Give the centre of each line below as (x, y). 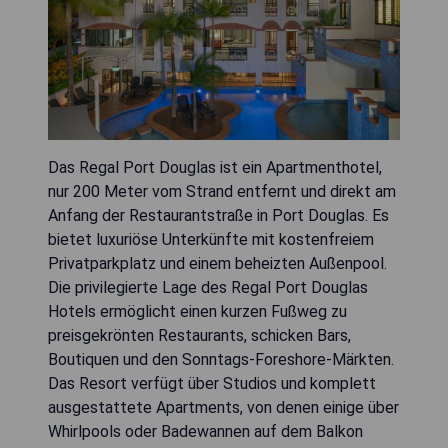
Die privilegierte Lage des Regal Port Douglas (208, 288)
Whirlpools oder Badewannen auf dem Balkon (205, 432)
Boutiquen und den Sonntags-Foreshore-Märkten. (221, 360)
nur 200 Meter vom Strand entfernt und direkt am (222, 192)
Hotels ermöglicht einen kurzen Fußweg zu (197, 312)
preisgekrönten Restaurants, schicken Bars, (199, 336)
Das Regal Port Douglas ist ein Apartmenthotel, (215, 168)
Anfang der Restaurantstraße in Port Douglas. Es (218, 216)
